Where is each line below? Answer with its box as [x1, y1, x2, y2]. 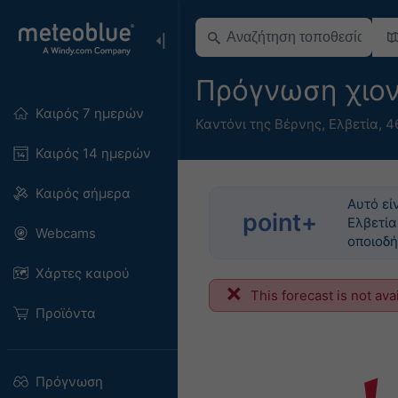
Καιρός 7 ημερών [35, 105, 144, 122]
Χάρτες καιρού [35, 265, 130, 282]
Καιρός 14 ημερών [35, 145, 151, 162]
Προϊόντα [35, 305, 96, 322]
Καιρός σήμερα [35, 185, 131, 202]
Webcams [35, 225, 96, 242]
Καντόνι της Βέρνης [195, 115, 322, 132]
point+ [243, 208, 318, 237]
